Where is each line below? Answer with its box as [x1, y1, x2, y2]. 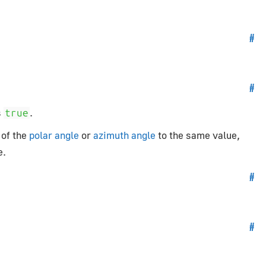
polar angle [29, 129, 79, 141]
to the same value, [156, 129, 240, 141]
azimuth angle [93, 129, 156, 141]
